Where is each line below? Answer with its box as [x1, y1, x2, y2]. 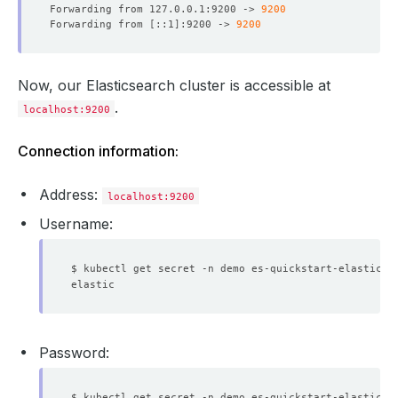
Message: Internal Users [50, 276, 311, 290]
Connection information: [18, 141, 179, 160]
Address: [39, 185, 102, 203]
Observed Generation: [50, 291, 218, 305]
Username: [39, 214, 113, 233]
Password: [39, 343, 109, 362]
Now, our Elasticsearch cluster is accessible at [18, 76, 330, 94]
